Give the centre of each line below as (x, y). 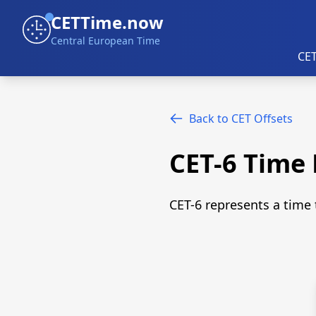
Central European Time (105, 41)
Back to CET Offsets (241, 119)
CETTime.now (107, 22)
